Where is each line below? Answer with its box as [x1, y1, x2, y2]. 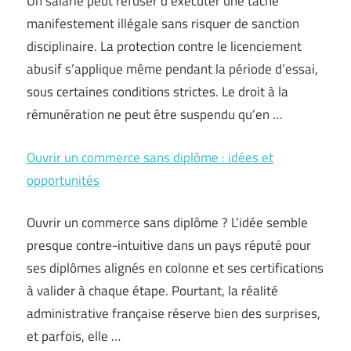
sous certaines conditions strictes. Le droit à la [27, 81, 288, 102]
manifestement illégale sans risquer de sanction [27, 13, 299, 34]
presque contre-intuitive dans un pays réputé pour [27, 235, 311, 255]
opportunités [27, 169, 100, 190]
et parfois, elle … [27, 326, 121, 346]
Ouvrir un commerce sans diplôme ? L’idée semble [27, 212, 308, 233]
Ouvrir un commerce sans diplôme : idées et [27, 147, 273, 168]
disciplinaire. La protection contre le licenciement [27, 36, 302, 56]
